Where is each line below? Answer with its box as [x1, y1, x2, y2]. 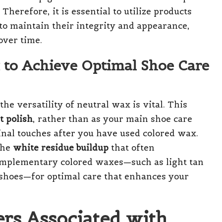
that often [109, 142, 155, 153]
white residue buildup [13, 142, 109, 153]
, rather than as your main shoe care [33, 113, 192, 124]
